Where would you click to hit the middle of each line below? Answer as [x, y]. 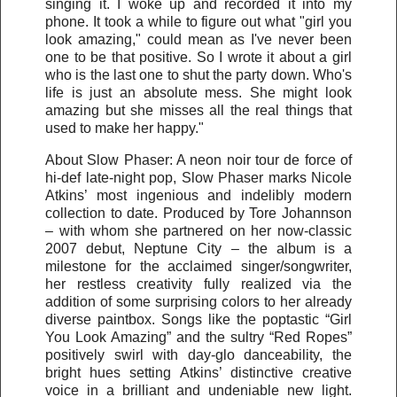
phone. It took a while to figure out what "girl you [198, 21]
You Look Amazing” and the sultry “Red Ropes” [198, 337]
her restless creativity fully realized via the [198, 284]
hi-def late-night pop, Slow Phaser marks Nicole [198, 177]
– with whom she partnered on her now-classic [198, 230]
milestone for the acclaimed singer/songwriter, [198, 266]
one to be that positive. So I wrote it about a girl [198, 57]
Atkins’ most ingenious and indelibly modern [198, 195]
